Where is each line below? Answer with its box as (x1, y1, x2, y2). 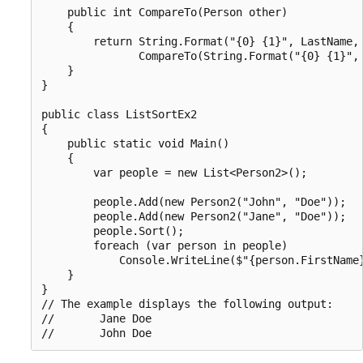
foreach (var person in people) (41, 238, 288, 252)
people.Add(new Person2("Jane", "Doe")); (41, 209, 346, 223)
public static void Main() (41, 136, 229, 150)
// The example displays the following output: (41, 297, 333, 310)
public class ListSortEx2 (41, 107, 197, 121)
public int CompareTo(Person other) (41, 5, 288, 19)
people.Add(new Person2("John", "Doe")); (41, 194, 346, 208)
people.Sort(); (41, 224, 184, 237)
